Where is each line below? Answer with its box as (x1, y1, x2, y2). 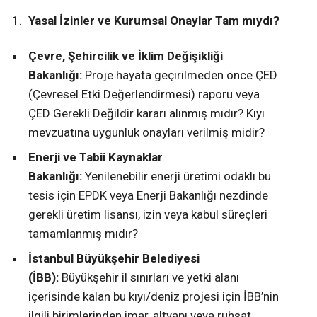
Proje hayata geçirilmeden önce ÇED (82, 67, 277, 82)
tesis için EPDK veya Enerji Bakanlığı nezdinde (28, 188, 268, 202)
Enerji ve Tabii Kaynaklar (28, 149, 163, 164)
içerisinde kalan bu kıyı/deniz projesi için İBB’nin (28, 289, 279, 304)
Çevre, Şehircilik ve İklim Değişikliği (28, 48, 223, 63)
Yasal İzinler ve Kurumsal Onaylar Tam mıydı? (28, 13, 279, 28)
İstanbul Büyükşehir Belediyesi (28, 250, 200, 265)
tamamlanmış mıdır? (28, 226, 138, 241)
